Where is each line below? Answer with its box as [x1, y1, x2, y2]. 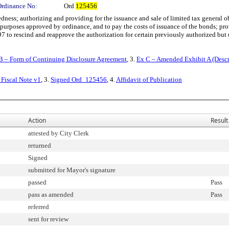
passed [28, 178, 47, 186]
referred [28, 203, 49, 211]
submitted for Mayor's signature [28, 166, 116, 174]
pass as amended [28, 191, 74, 198]
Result [211, 116, 228, 125]
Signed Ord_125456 [51, 76, 107, 83]
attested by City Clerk [28, 129, 89, 137]
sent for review [28, 215, 68, 223]
